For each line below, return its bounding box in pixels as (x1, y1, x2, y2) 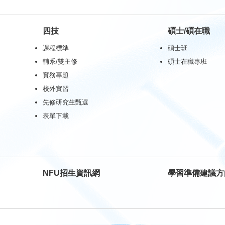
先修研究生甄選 (42, 98, 88, 106)
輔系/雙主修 (42, 58, 77, 65)
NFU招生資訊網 (42, 169, 100, 177)
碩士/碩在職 (168, 27, 210, 35)
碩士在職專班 (168, 58, 207, 65)
